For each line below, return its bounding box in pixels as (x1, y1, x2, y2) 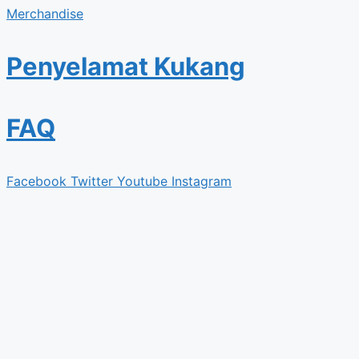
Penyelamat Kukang (6, 50, 245, 81)
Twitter (71, 172, 113, 189)
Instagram (171, 172, 232, 189)
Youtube (117, 172, 167, 189)
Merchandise (6, 5, 83, 22)
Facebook (6, 172, 67, 189)
